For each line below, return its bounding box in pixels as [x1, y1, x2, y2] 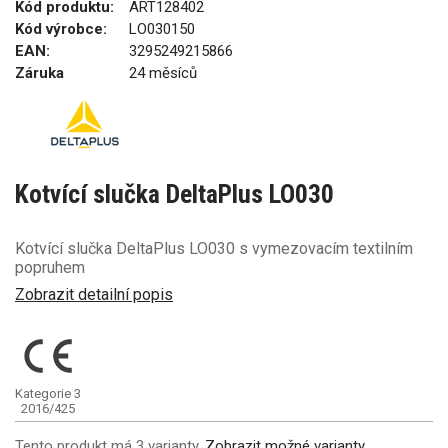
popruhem [15, 258, 85, 277]
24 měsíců [129, 64, 197, 82]
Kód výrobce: [15, 20, 107, 38]
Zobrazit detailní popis [15, 284, 173, 304]
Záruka [15, 64, 64, 82]
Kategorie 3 [15, 385, 81, 401]
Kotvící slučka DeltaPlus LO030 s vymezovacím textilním [15, 239, 413, 258]
